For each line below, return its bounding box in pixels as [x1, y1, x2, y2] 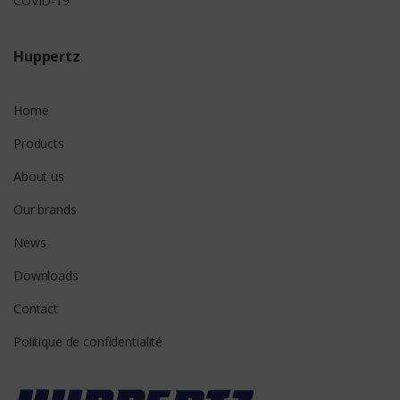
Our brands [13, 201, 77, 219]
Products [13, 135, 64, 153]
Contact [13, 300, 59, 318]
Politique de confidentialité [13, 333, 163, 351]
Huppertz [13, 46, 80, 67]
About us [13, 168, 64, 186]
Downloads [13, 267, 79, 285]
